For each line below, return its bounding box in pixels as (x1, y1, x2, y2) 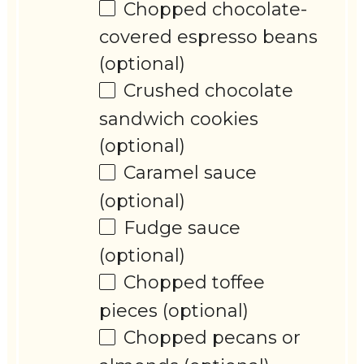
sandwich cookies (99, 108, 259, 131)
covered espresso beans (99, 26, 318, 49)
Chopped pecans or (123, 327, 301, 349)
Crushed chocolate (123, 80, 294, 102)
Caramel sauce (123, 162, 258, 184)
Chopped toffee (123, 271, 266, 294)
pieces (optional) (99, 300, 249, 323)
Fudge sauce (123, 216, 241, 239)
